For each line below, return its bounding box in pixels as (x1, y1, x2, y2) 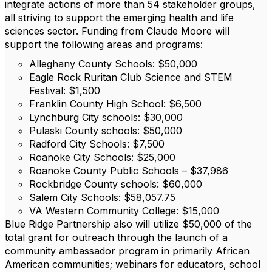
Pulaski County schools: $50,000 (29, 124, 185, 137)
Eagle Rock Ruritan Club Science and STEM (29, 71, 233, 83)
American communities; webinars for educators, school (5, 258, 260, 270)
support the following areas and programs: (5, 38, 203, 50)
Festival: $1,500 (29, 84, 103, 97)
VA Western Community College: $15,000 (29, 205, 225, 217)
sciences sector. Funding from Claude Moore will (5, 25, 229, 37)
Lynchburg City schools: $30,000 (29, 111, 186, 123)
